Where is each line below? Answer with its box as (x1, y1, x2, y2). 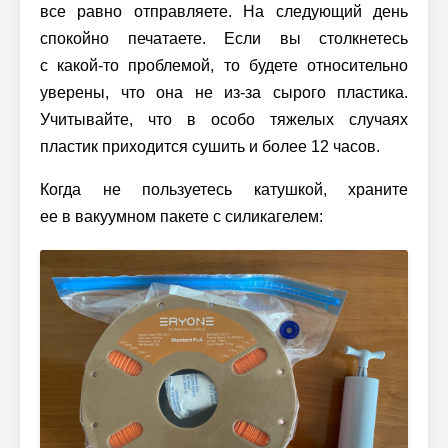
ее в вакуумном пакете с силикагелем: (40, 207, 323, 225)
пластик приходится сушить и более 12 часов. (40, 137, 380, 155)
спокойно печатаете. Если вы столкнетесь (40, 29, 408, 47)
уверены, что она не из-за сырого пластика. (40, 83, 408, 101)
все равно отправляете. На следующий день (40, 2, 408, 20)
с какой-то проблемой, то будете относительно (40, 56, 408, 74)
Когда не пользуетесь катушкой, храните (40, 180, 408, 198)
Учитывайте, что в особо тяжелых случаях (40, 110, 408, 128)
